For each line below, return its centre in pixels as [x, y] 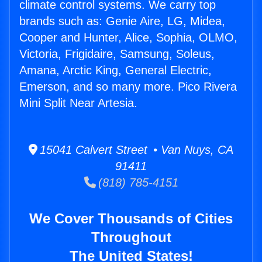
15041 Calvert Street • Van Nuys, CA [135, 150]
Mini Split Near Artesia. [78, 103]
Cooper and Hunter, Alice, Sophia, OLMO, [128, 38]
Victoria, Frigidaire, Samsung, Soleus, [117, 54]
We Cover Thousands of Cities [131, 219]
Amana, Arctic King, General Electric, [116, 70]
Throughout [131, 237]
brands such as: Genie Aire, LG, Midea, [122, 21]
